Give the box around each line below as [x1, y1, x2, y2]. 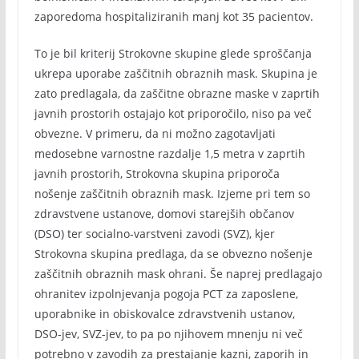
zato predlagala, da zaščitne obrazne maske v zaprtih [34, 86, 320, 101]
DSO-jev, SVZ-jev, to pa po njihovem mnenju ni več [34, 326, 303, 341]
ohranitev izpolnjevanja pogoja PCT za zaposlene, [34, 286, 298, 301]
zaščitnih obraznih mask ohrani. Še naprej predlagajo [34, 266, 322, 281]
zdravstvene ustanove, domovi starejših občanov [34, 206, 294, 221]
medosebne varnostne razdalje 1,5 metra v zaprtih [34, 146, 305, 161]
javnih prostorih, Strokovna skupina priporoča [34, 166, 280, 181]
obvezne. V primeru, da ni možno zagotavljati [34, 126, 276, 141]
